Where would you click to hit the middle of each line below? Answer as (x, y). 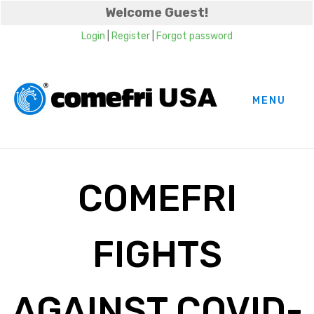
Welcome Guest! (157, 13)
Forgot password (194, 36)
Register (130, 36)
